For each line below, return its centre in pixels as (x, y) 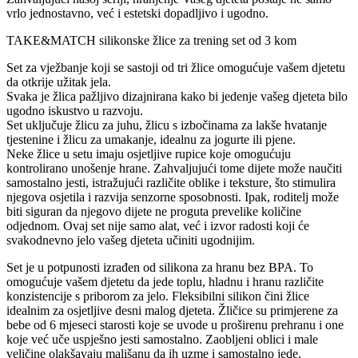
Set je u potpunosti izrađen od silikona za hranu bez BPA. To (160, 267)
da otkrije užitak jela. (59, 82)
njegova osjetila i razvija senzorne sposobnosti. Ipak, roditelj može (173, 197)
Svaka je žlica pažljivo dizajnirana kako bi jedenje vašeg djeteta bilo (177, 96)
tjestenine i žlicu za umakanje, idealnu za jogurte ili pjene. (151, 139)
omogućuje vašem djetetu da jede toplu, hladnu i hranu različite (165, 281)
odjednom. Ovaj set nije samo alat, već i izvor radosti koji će (158, 225)
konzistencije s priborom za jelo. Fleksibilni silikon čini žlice (158, 296)
